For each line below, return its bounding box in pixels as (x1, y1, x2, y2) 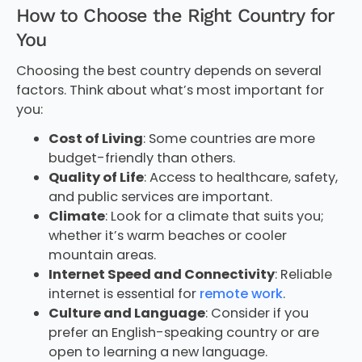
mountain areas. (48, 245, 156, 264)
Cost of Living (48, 128, 143, 148)
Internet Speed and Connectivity (48, 264, 275, 284)
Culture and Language (48, 303, 205, 322)
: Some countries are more (142, 128, 315, 148)
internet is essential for (48, 284, 200, 303)
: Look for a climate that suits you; (104, 206, 324, 225)
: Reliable (274, 264, 332, 284)
